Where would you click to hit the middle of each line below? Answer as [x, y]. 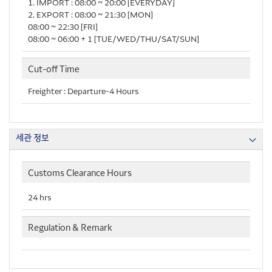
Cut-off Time [54, 68]
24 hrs [40, 197]
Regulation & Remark [70, 227]
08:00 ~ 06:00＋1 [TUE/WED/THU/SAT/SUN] [114, 38]
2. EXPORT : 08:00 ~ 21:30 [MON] [90, 14]
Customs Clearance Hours [80, 172]
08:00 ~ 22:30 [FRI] [63, 26]
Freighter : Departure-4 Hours [83, 90]
